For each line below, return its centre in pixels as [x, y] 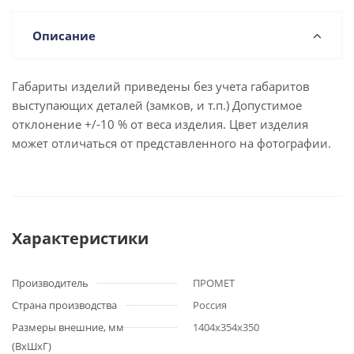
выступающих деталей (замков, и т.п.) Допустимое [157, 105]
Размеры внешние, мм [68, 327]
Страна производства [64, 305]
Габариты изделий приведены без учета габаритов [161, 86]
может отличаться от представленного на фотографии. [171, 143]
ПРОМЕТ [214, 283]
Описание [64, 36]
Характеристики [80, 238]
